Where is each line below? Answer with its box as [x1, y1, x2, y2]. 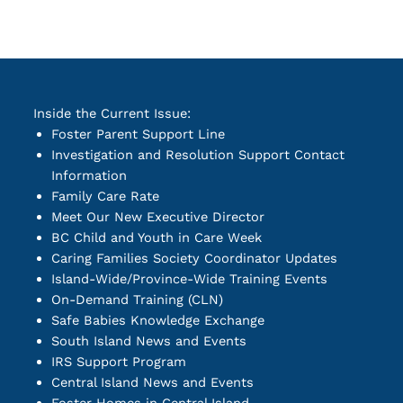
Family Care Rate [50, 188, 159, 205]
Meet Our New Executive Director [50, 209, 264, 226]
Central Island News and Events [50, 374, 254, 391]
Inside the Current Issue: [32, 105, 191, 122]
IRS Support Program [50, 354, 186, 371]
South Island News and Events [50, 333, 246, 350]
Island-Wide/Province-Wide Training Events [50, 271, 327, 288]
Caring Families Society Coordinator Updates [50, 250, 337, 267]
